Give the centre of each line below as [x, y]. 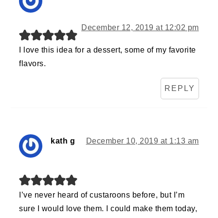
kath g [63, 141]
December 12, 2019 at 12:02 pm [140, 28]
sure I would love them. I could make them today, [108, 209]
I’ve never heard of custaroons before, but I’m [102, 195]
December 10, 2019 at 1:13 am [142, 141]
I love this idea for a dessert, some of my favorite [108, 50]
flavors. [33, 64]
